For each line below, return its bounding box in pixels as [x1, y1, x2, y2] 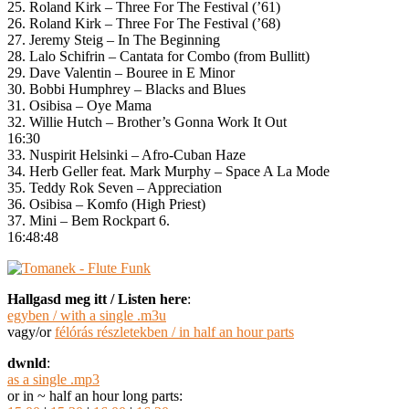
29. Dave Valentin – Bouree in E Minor [7, 64, 235, 80]
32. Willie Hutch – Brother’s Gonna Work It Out [7, 113, 287, 130]
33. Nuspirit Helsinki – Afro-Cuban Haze [7, 146, 246, 163]
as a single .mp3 [7, 371, 100, 387]
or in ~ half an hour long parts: [7, 387, 183, 404]
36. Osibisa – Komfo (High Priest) [7, 195, 205, 212]
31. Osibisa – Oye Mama [7, 97, 152, 113]
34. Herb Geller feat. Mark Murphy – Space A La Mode [7, 163, 330, 179]
